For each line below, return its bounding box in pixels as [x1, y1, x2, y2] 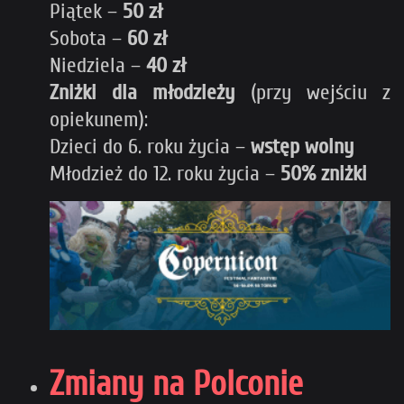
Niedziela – [50, 52, 146, 78]
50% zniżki [280, 161, 367, 186]
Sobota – [50, 25, 127, 50]
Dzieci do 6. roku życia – [50, 133, 251, 159]
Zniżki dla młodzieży [50, 79, 235, 105]
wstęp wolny [251, 133, 353, 159]
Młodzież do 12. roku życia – [50, 161, 280, 186]
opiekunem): [50, 106, 148, 132]
